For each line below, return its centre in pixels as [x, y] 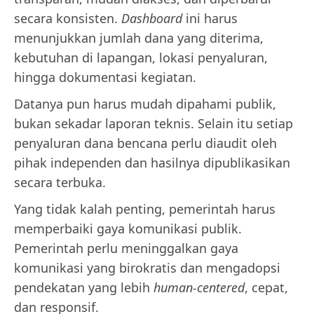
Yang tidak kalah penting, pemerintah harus [145, 209]
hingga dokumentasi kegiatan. [105, 77]
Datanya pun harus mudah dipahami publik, [145, 104]
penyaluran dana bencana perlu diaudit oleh [145, 143]
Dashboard [152, 19]
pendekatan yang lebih [84, 288]
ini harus [210, 19]
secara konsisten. [68, 19]
